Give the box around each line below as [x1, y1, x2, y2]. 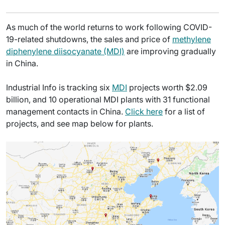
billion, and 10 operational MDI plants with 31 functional [6, 94, 210, 104]
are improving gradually [125, 46, 216, 56]
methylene [172, 34, 211, 44]
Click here [125, 106, 163, 117]
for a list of [163, 106, 205, 117]
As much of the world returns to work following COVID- [6, 22, 212, 32]
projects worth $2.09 [127, 82, 207, 92]
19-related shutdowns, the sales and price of [6, 34, 172, 44]
